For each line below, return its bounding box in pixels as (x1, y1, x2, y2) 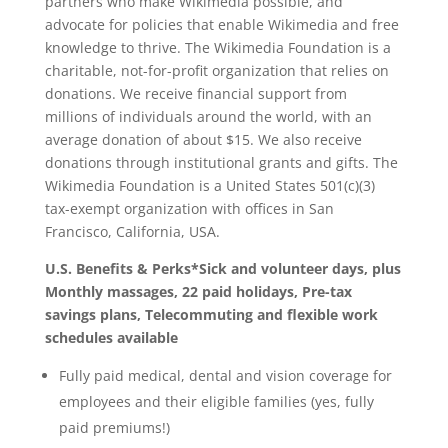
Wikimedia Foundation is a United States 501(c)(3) (44, 176, 375, 195)
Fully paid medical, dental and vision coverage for (58, 366, 392, 385)
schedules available (44, 328, 178, 347)
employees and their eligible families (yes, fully (58, 392, 374, 411)
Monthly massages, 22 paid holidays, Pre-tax (44, 282, 352, 301)
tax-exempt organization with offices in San (44, 199, 334, 218)
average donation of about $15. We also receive (44, 130, 362, 149)
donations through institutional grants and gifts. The (44, 153, 398, 172)
